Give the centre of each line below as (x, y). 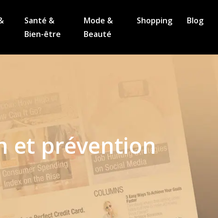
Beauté (97, 34)
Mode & (98, 20)
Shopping (155, 20)
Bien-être (42, 34)
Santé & (39, 20)
